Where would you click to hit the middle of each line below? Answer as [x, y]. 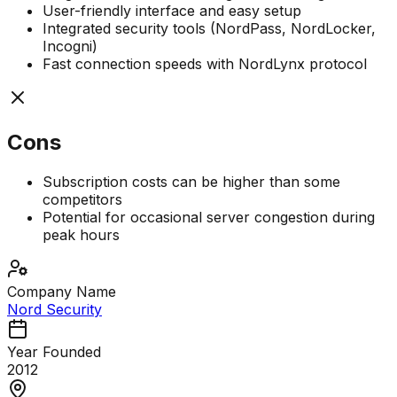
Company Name [62, 292]
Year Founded [54, 352]
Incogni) [70, 47]
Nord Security [54, 310]
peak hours [81, 235]
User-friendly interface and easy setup [172, 11]
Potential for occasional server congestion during [209, 218]
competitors [82, 200]
